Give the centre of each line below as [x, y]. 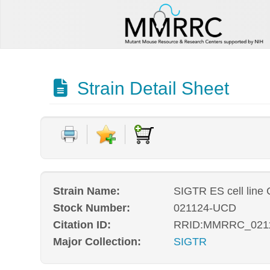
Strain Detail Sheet [150, 88]
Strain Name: [87, 191]
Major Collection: [97, 242]
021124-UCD [205, 208]
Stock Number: [92, 208]
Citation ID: [82, 225]
